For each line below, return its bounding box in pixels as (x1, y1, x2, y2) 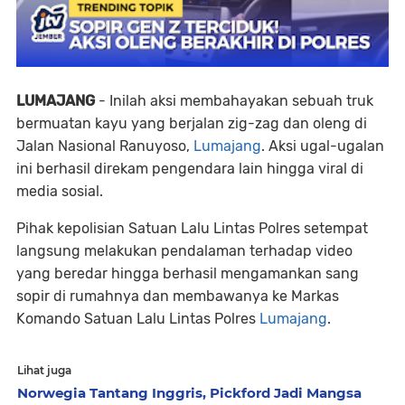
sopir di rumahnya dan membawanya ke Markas (16, 287, 339, 305)
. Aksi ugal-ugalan (261, 137, 384, 155)
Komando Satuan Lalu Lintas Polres (16, 309, 259, 327)
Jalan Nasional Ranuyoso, (16, 137, 193, 155)
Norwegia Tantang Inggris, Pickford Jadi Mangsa (17, 383, 362, 401)
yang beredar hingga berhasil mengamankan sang (16, 264, 359, 282)
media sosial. (16, 182, 103, 200)
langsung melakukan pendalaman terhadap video (16, 241, 353, 259)
